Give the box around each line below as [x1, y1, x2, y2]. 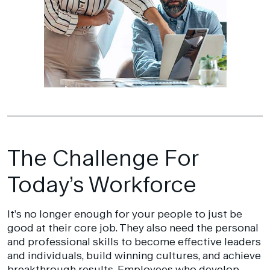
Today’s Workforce [7, 171, 196, 197]
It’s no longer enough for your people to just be [7, 207, 242, 221]
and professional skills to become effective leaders [7, 235, 261, 248]
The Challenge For [7, 144, 198, 171]
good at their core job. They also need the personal [7, 221, 259, 234]
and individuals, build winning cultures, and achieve [7, 249, 261, 262]
